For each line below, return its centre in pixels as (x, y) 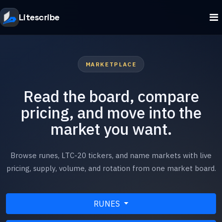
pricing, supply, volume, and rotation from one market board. (111, 168)
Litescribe (39, 17)
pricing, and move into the (111, 113)
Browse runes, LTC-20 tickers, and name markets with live (111, 156)
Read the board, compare (111, 97)
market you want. (111, 129)
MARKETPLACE (111, 64)
